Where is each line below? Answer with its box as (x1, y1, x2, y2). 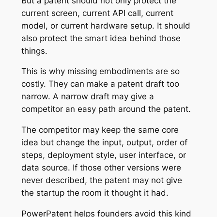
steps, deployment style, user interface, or (21, 150, 186, 160)
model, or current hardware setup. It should (21, 20, 190, 31)
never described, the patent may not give (21, 175, 182, 186)
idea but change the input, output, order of (21, 138, 187, 148)
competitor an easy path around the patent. (21, 104, 191, 114)
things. (21, 46, 47, 56)
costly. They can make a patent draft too (21, 79, 179, 89)
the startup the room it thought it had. (21, 188, 169, 198)
